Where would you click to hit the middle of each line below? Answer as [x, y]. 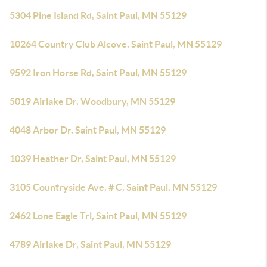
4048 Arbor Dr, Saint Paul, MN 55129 [88, 130]
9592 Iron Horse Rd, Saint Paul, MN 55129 [98, 73]
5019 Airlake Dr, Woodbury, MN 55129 [92, 101]
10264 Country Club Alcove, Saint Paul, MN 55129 [116, 44]
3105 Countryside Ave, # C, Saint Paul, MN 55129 [113, 187]
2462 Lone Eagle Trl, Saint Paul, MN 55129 [98, 216]
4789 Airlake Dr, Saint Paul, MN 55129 [90, 244]
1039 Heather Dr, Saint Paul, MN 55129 [93, 159]
